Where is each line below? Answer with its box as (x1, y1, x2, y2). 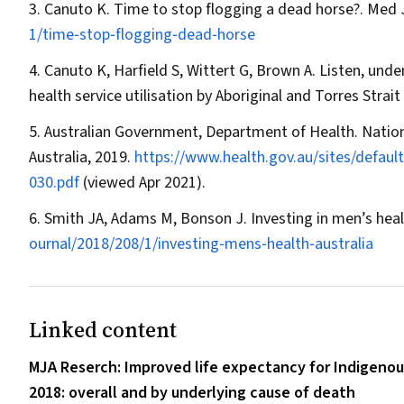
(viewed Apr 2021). (79, 171, 206, 194)
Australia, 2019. (29, 146, 134, 169)
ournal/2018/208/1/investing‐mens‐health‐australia (29, 233, 373, 255)
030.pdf (29, 171, 79, 194)
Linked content (29, 315, 177, 344)
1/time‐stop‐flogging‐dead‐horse (29, 23, 255, 46)
